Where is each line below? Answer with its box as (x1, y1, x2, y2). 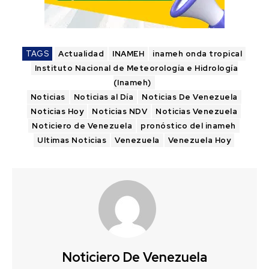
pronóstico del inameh (141, 120, 236, 131)
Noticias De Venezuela (142, 91, 238, 102)
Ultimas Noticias (37, 134, 106, 145)
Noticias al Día (73, 91, 133, 102)
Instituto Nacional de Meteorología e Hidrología (34, 62, 238, 73)
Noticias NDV (92, 106, 147, 116)
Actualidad (58, 48, 104, 59)
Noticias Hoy (31, 106, 83, 116)
